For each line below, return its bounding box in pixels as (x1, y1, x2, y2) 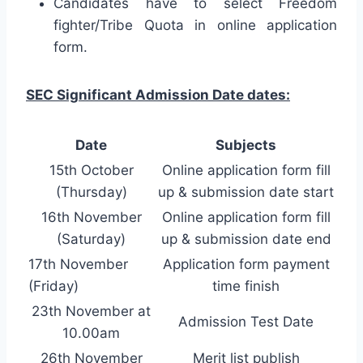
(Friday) (28, 277, 79, 294)
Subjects (216, 136, 276, 153)
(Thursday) (55, 183, 127, 200)
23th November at (32, 302, 151, 319)
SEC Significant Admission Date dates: (26, 86, 290, 103)
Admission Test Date (178, 313, 314, 330)
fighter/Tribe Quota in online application (53, 16, 337, 33)
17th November (28, 255, 128, 272)
